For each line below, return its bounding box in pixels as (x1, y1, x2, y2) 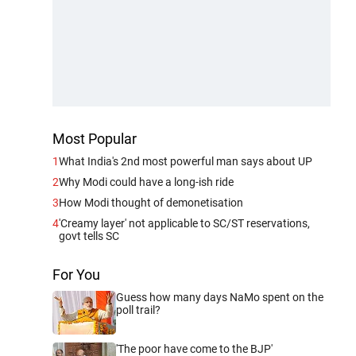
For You (52, 265, 100, 283)
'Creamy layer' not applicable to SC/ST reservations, (59, 216, 310, 230)
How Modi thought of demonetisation (59, 195, 243, 209)
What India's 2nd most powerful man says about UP (59, 154, 312, 168)
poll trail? (116, 303, 161, 316)
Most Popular (52, 130, 137, 147)
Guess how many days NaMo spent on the (116, 290, 323, 304)
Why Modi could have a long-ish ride (59, 175, 234, 188)
